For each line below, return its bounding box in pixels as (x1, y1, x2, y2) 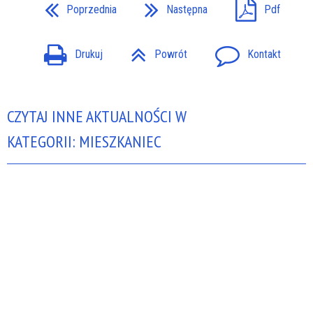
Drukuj (74, 48, 103, 61)
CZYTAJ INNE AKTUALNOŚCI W (7, 105, 187, 128)
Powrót (154, 48, 187, 61)
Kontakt (247, 48, 281, 61)
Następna (166, 2, 208, 16)
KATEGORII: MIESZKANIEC (7, 131, 161, 153)
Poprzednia (66, 2, 117, 16)
